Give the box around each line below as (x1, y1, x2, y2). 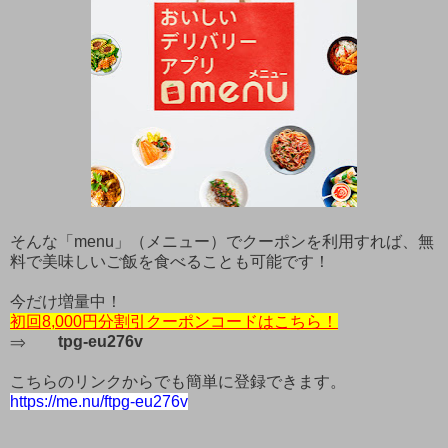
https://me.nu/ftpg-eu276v (10, 393, 188, 411)
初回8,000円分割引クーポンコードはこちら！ (10, 313, 338, 331)
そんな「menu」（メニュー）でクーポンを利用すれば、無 (10, 233, 434, 251)
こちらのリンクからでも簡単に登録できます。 (10, 373, 346, 391)
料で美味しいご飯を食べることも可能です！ (10, 253, 330, 271)
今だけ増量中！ (10, 293, 122, 311)
